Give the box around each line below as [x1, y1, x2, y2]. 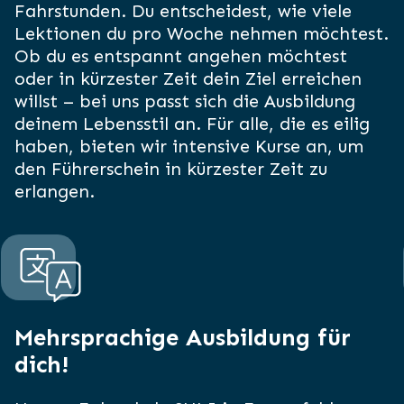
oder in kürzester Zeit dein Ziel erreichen [14, 68, 362, 90]
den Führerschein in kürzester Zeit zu [14, 158, 327, 180]
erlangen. [14, 180, 95, 203]
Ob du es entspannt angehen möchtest [14, 45, 347, 68]
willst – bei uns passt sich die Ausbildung [14, 90, 355, 113]
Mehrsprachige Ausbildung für [14, 324, 351, 353]
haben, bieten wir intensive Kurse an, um [14, 135, 363, 158]
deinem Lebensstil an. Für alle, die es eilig [14, 113, 370, 135]
